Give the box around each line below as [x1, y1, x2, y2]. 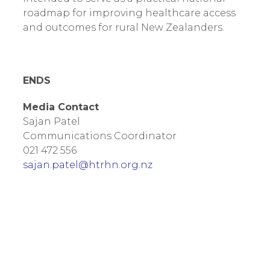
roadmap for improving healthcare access [22, 7, 236, 19]
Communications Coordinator [22, 130, 177, 142]
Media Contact [22, 101, 99, 113]
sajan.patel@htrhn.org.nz [22, 159, 152, 171]
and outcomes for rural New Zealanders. [22, 22, 224, 33]
